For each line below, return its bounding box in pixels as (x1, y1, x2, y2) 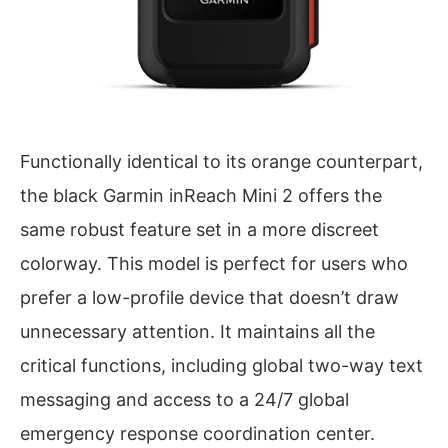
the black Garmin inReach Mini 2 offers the (20, 185, 382, 207)
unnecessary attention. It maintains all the (20, 321, 375, 343)
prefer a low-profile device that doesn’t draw (20, 287, 399, 309)
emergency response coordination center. (20, 423, 375, 445)
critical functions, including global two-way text (20, 355, 423, 377)
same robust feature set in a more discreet (20, 219, 379, 241)
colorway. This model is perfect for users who (20, 253, 408, 275)
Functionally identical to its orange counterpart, (20, 151, 423, 173)
